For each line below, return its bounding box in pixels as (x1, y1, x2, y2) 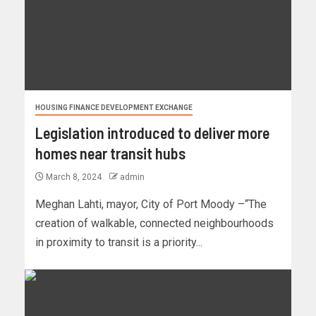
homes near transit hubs (35, 144, 186, 163)
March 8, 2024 (44, 172, 104, 183)
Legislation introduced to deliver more (35, 123, 269, 142)
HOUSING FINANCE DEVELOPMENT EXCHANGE (35, 104, 193, 112)
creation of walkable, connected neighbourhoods (35, 217, 274, 231)
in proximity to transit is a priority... (35, 236, 202, 250)
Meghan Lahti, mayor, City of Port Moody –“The (35, 197, 267, 212)
